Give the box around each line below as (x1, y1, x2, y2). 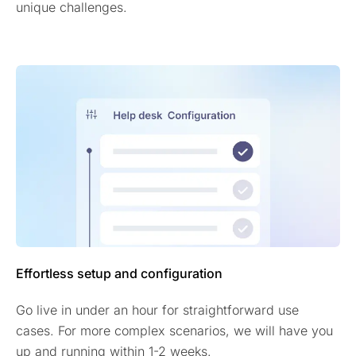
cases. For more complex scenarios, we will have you (16, 322, 333, 339)
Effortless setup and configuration (16, 265, 222, 281)
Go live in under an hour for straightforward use (16, 301, 299, 318)
